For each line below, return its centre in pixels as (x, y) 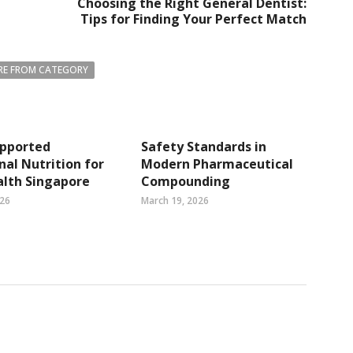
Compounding (186, 181)
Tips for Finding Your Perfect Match (193, 19)
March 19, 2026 (175, 201)
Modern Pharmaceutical (217, 164)
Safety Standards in (204, 147)
